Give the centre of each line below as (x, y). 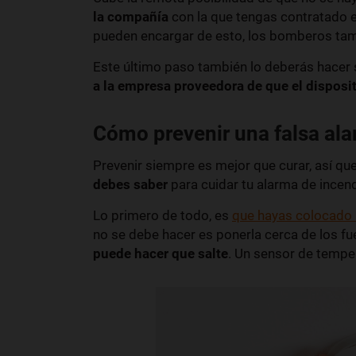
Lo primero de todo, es (163, 215)
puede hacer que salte (161, 253)
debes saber (130, 184)
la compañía (131, 16)
